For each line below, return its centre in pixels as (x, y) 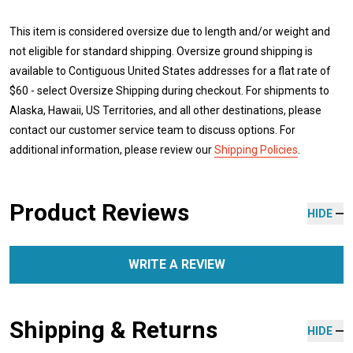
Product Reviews (99, 212)
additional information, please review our (112, 149)
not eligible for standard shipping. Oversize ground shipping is (161, 51)
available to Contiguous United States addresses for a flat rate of (170, 71)
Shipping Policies (256, 149)
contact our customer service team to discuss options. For (152, 130)
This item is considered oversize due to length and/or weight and (170, 31)
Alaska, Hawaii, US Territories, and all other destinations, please (165, 110)
